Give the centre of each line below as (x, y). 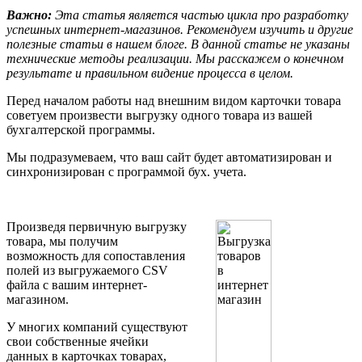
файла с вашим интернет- (77, 284)
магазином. (38, 299)
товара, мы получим (62, 241)
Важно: (29, 15)
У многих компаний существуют (97, 326)
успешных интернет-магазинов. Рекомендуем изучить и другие (180, 29)
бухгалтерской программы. (81, 129)
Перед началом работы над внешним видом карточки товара (174, 100)
